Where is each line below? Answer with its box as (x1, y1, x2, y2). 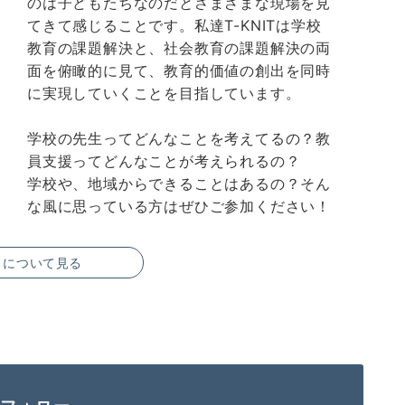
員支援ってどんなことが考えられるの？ (27, 151, 301, 170)
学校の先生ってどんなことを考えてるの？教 (27, 128, 331, 147)
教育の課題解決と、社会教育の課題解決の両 (27, 38, 331, 57)
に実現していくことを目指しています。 (27, 83, 301, 102)
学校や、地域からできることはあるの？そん (27, 174, 332, 193)
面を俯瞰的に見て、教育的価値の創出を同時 (27, 61, 331, 80)
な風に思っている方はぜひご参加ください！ (27, 196, 331, 215)
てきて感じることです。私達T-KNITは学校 (27, 15, 322, 34)
